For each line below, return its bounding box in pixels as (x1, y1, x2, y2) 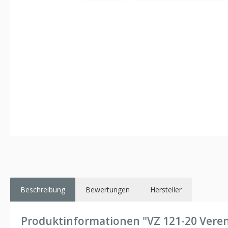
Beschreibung (20, 184, 65, 194)
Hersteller (150, 184, 182, 194)
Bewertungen (85, 184, 130, 194)
